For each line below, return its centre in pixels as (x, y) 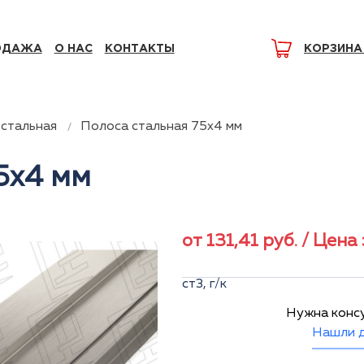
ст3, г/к (204, 284)
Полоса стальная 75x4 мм (161, 127)
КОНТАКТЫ (139, 48)
